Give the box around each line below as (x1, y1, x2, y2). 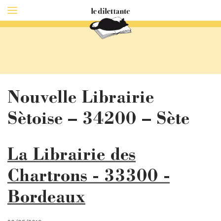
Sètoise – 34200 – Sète (7, 111, 189, 129)
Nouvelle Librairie (7, 90, 154, 108)
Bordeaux (7, 189, 85, 208)
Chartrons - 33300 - (7, 168, 170, 186)
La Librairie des (7, 147, 136, 165)
